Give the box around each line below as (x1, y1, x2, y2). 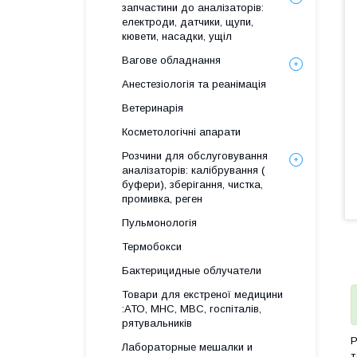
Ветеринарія (122, 102, 183, 114)
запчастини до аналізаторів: (122, 2, 264, 14)
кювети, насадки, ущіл (122, 30, 232, 42)
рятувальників (122, 317, 192, 329)
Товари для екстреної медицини (122, 288, 283, 300)
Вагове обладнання (122, 54, 221, 66)
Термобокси (122, 241, 182, 253)
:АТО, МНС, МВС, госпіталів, (122, 303, 261, 315)
